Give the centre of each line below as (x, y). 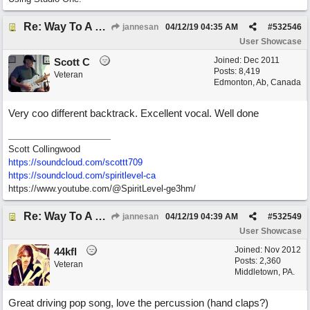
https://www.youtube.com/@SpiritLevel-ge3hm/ (102, 189)
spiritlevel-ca (130, 175)
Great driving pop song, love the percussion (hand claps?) (138, 303)
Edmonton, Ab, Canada (257, 82)
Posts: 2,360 (258, 261)
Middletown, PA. (265, 272)
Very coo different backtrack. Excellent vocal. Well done (134, 113)
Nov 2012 (283, 250)
